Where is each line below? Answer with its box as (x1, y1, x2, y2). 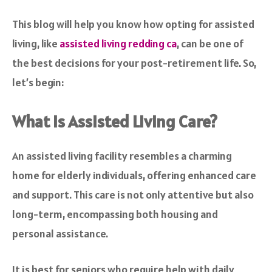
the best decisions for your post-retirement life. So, (12, 56, 256, 70)
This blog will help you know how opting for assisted (12, 17, 254, 32)
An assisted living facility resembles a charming (12, 149, 232, 163)
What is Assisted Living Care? (12, 110, 220, 133)
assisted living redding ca (59, 36, 177, 51)
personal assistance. (12, 226, 108, 241)
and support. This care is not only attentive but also (12, 188, 254, 202)
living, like (12, 36, 59, 51)
